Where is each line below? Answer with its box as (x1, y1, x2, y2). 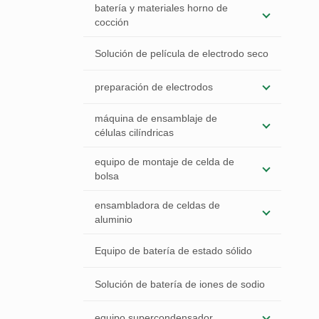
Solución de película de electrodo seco (95, 48, 268, 59)
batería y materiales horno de (95, 2, 228, 14)
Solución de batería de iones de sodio (95, 278, 265, 290)
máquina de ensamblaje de (95, 113, 217, 124)
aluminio (95, 214, 132, 225)
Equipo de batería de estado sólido (95, 245, 252, 256)
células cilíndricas (95, 127, 174, 138)
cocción (95, 16, 129, 28)
